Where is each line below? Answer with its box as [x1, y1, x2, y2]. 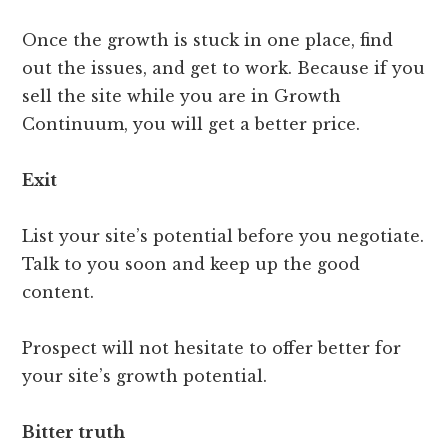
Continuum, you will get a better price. [22, 114, 361, 135]
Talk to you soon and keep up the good [22, 254, 361, 275]
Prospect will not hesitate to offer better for [22, 338, 402, 359]
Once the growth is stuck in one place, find [22, 30, 394, 51]
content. [22, 282, 95, 303]
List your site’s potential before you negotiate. [22, 226, 425, 247]
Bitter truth [22, 422, 126, 443]
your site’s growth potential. [22, 366, 268, 387]
